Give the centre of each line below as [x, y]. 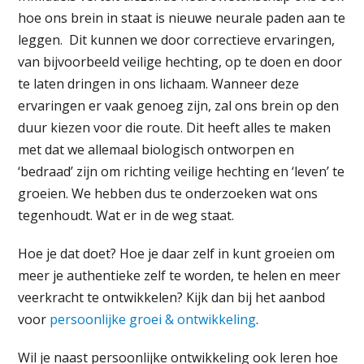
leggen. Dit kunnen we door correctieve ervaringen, [177, 39]
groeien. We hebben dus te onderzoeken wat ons [168, 193]
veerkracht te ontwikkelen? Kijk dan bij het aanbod [172, 297]
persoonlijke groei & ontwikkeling [153, 319]
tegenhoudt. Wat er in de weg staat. [126, 215]
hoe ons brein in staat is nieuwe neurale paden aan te [182, 17]
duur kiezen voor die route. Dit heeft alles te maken [175, 127]
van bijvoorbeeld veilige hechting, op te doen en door [180, 61]
